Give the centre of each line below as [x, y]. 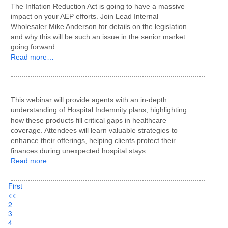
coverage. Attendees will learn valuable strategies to [94, 130]
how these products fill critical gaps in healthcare [89, 120]
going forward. [34, 47]
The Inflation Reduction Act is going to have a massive [98, 6]
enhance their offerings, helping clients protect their [93, 140]
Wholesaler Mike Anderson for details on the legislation [99, 26]
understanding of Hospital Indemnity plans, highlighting [99, 110]
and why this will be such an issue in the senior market [98, 37]
